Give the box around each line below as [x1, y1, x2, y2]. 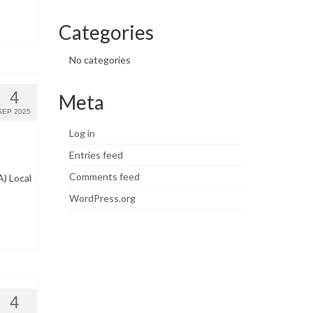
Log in [68, 126, 95, 139]
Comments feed [68, 170, 140, 182]
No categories [68, 53, 131, 66]
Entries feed [68, 148, 123, 161]
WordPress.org [68, 191, 136, 204]
